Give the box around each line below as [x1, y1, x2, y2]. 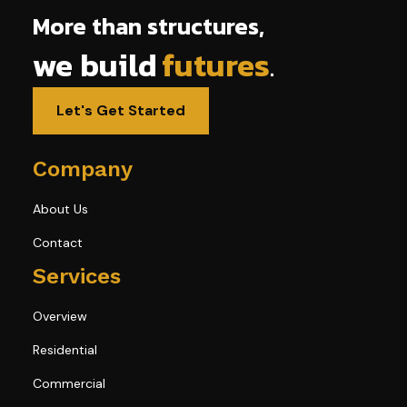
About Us [32, 200, 88, 217]
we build [32, 40, 157, 89]
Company [32, 155, 133, 182]
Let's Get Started [55, 100, 185, 120]
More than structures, [32, 8, 264, 44]
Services [32, 263, 121, 289]
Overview [32, 307, 87, 324]
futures [161, 40, 270, 89]
